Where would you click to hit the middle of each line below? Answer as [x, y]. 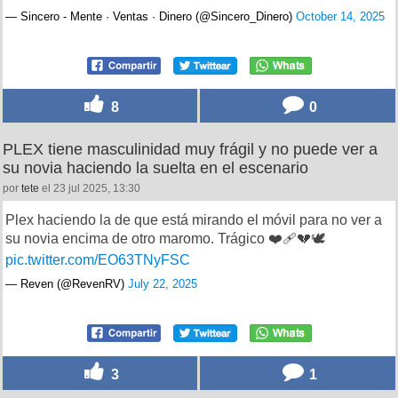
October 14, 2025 [340, 16]
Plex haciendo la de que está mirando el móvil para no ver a [194, 220]
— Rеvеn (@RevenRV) [67, 284]
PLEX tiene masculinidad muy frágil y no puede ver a [190, 149]
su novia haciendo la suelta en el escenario [155, 168]
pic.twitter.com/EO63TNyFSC [98, 260]
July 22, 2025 [163, 284]
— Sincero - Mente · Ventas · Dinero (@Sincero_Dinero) [151, 16]
